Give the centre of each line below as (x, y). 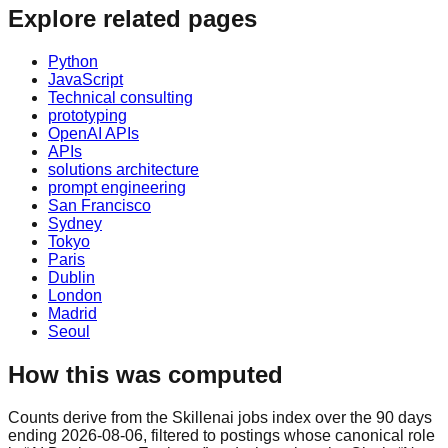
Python (73, 61)
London (75, 295)
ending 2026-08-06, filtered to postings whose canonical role (221, 435)
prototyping (87, 115)
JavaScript (85, 79)
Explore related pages (132, 18)
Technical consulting (120, 97)
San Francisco (99, 205)
